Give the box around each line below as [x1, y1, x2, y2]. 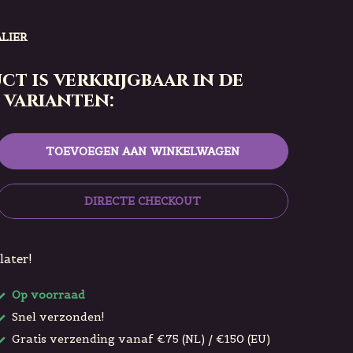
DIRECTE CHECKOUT [84, 194, 202, 208]
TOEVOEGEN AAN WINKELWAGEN [46, 144, 240, 158]
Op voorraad [9, 288, 85, 302]
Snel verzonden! [9, 310, 105, 324]
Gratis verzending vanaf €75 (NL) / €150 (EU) [9, 332, 270, 346]
